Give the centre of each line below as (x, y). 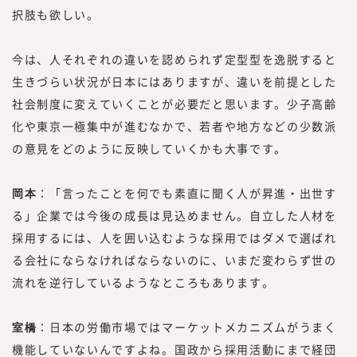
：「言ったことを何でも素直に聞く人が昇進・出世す (187, 192)
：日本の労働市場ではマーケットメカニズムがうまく (187, 326)
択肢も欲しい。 (56, 14)
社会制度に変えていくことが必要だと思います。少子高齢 (175, 103)
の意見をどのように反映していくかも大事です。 (149, 148)
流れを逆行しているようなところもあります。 (143, 282)
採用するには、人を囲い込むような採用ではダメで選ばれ (175, 237)
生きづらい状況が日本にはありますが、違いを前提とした (175, 81)
